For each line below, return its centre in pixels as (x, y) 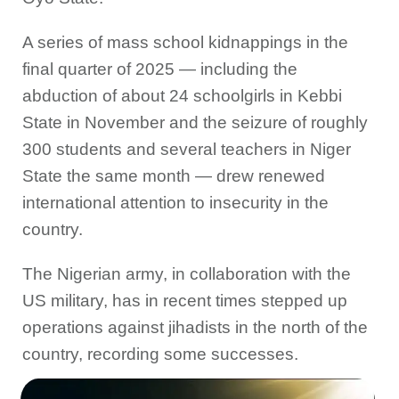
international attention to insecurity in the (175, 203)
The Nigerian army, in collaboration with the (187, 274)
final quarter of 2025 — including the (160, 69)
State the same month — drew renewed (174, 176)
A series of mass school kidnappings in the (185, 43)
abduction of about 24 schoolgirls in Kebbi (182, 96)
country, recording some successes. (160, 354)
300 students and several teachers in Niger (187, 150)
